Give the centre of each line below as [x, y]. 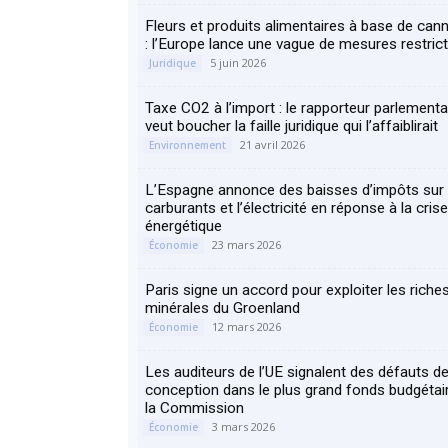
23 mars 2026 [246, 244]
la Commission [194, 408]
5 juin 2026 [238, 62]
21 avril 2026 [272, 144]
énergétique [183, 226]
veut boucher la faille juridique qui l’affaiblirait [291, 126]
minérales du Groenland [222, 308]
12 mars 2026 [246, 326]
